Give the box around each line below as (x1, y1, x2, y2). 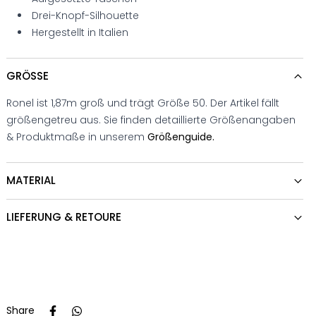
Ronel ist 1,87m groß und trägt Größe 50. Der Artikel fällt (6, 96, 280, 110)
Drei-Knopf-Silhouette (32, 8, 140, 23)
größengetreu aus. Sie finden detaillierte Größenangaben (6, 113, 296, 127)
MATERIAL (6, 173, 56, 188)
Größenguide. (147, 130, 215, 144)
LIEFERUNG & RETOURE (6, 209, 122, 224)
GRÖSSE (6, 68, 44, 83)
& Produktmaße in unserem (6, 130, 148, 144)
